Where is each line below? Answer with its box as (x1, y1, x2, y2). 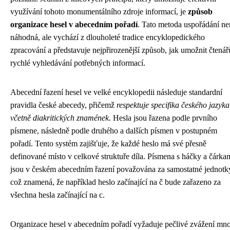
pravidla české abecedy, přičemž (10, 101, 117, 110)
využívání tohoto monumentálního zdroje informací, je (10, 7, 188, 16)
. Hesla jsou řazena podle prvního (109, 113, 217, 123)
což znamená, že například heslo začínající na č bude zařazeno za (10, 178, 221, 187)
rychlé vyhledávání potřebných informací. (10, 59, 145, 68)
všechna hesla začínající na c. (10, 190, 105, 200)
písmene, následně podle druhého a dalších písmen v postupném (10, 126, 217, 136)
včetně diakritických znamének (10, 113, 109, 123)
